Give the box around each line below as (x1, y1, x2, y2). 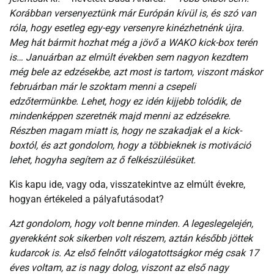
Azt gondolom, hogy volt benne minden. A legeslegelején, (9, 217, 253, 229)
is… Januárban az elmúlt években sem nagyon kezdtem (9, 51, 248, 63)
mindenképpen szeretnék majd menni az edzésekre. (9, 109, 231, 122)
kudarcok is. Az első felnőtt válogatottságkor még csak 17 (9, 246, 259, 259)
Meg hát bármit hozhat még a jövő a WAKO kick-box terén (9, 36, 257, 48)
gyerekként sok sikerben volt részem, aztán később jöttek (9, 232, 253, 244)
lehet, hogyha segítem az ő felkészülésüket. (9, 154, 196, 166)
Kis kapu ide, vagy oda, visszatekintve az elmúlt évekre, (9, 178, 245, 190)
